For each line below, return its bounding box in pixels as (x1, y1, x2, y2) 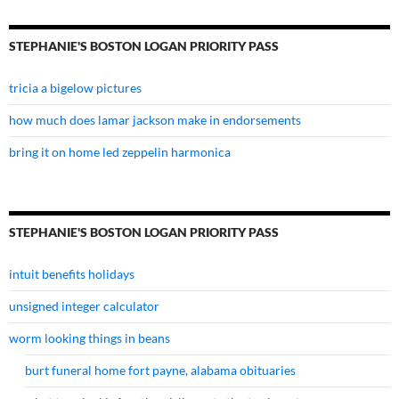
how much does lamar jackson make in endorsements (9, 112, 301, 128)
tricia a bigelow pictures (9, 80, 142, 96)
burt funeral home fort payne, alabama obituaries (25, 362, 296, 379)
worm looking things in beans (9, 330, 170, 346)
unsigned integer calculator (9, 298, 159, 314)
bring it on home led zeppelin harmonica (9, 144, 231, 160)
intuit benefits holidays (9, 266, 134, 282)
